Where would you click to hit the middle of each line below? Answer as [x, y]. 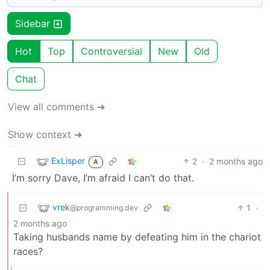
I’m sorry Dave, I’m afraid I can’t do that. [103, 177]
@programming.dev [104, 208]
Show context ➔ [45, 134]
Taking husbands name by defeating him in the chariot [137, 237]
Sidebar [34, 23]
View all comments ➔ [56, 106]
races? [28, 251]
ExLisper [68, 161]
